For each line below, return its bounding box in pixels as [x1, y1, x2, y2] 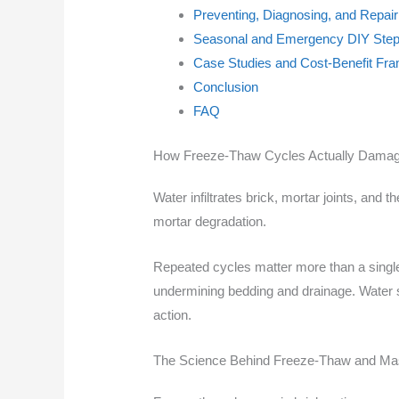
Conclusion [193, 79, 259, 95]
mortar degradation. [153, 213, 267, 229]
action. [153, 306, 192, 322]
